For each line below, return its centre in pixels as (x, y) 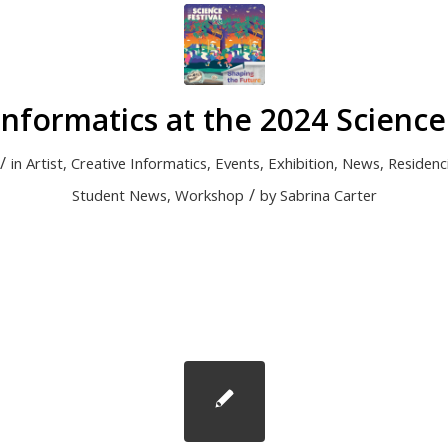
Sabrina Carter (328, 195)
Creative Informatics (138, 163)
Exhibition (300, 163)
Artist (44, 163)
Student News (119, 195)
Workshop (209, 195)
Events (237, 163)
